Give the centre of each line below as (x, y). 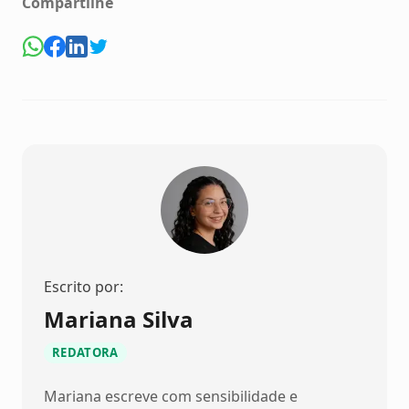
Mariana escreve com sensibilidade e (171, 397)
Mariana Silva (119, 320)
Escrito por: (84, 287)
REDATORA (85, 353)
